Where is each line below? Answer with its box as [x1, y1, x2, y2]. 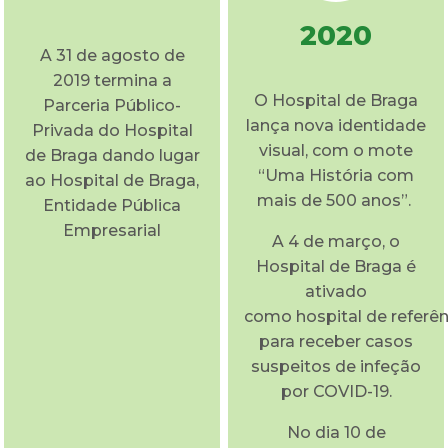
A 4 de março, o [272, 231, 400, 251]
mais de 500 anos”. [257, 190, 415, 210]
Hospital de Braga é [256, 256, 416, 276]
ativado [305, 281, 367, 301]
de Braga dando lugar [24, 145, 200, 165]
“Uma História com [258, 165, 414, 185]
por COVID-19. [280, 381, 392, 401]
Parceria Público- [43, 95, 181, 115]
